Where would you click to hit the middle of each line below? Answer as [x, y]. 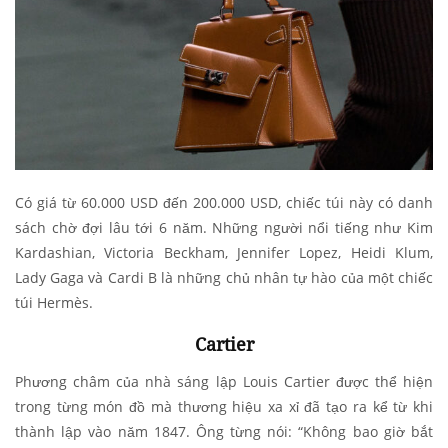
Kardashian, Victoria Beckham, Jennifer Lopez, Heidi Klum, [224, 252]
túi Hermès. [54, 302]
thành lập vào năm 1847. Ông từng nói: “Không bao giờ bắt [224, 431]
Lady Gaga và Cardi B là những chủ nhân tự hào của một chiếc [224, 277]
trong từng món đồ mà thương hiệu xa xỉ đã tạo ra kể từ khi [224, 406]
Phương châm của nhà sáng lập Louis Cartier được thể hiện [224, 381]
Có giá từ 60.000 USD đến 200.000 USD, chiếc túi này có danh [224, 202]
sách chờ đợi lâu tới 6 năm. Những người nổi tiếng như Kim [224, 227]
